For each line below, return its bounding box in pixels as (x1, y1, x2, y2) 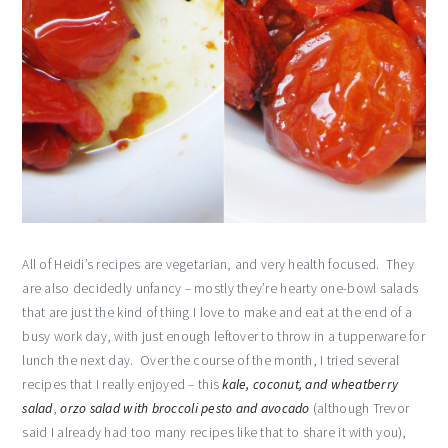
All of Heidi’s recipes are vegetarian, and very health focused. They (22, 255, 415, 273)
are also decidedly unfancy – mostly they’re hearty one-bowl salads (22, 279, 419, 297)
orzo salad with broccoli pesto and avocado (60, 399, 310, 417)
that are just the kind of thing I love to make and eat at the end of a (22, 303, 413, 321)
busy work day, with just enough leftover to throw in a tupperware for (22, 327, 426, 345)
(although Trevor (309, 399, 410, 417)
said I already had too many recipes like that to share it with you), (22, 423, 407, 441)
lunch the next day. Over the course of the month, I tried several (22, 351, 400, 369)
